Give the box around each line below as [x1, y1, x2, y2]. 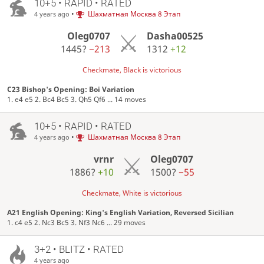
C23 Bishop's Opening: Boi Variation [7, 84, 135, 95]
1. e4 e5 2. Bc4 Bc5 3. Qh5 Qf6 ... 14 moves [7, 94, 147, 105]
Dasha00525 [146, 29, 203, 43]
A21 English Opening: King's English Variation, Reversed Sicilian [7, 207, 235, 218]
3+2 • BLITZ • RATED [34, 243, 124, 256]
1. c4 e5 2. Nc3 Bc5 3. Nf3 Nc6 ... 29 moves [7, 217, 146, 228]
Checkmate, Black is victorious [82, 65, 181, 75]
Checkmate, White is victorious [82, 188, 182, 199]
